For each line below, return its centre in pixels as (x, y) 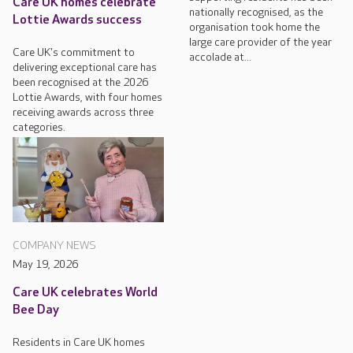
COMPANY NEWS (54, 245)
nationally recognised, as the (256, 13)
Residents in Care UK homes (79, 342)
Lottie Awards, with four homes (87, 97)
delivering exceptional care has (85, 67)
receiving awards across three (83, 112)
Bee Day (36, 310)
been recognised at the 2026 (80, 82)
